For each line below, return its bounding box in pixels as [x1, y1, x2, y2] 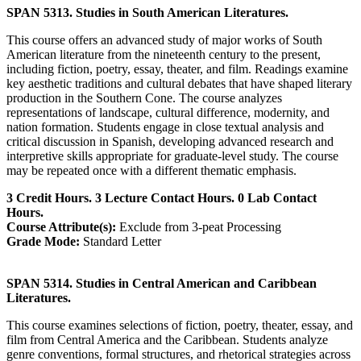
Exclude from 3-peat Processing [116, 219, 281, 234]
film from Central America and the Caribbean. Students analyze [6, 332, 328, 346]
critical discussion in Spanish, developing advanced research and [6, 134, 334, 148]
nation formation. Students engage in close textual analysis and [6, 119, 324, 134]
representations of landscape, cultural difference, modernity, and [6, 105, 330, 119]
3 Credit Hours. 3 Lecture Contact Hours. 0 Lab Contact [6, 190, 317, 205]
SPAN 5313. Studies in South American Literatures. [6, 5, 288, 19]
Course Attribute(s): [6, 219, 116, 234]
